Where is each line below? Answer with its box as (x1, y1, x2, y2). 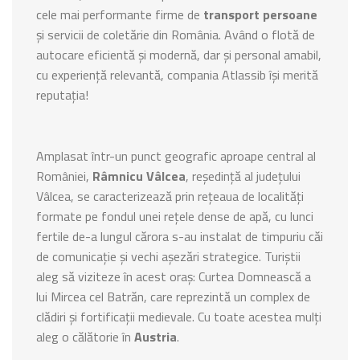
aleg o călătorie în (36, 326, 134, 346)
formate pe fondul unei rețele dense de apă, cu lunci (36, 206, 313, 226)
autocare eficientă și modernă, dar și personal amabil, (36, 44, 321, 64)
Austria (134, 326, 177, 346)
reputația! (36, 84, 88, 104)
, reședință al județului (186, 166, 301, 186)
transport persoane (203, 4, 317, 24)
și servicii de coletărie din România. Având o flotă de (36, 24, 315, 44)
